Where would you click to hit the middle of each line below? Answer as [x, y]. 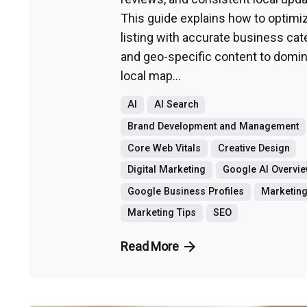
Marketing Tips [161, 213]
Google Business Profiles [185, 191]
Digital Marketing [166, 170]
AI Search [176, 105]
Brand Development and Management [213, 126]
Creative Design [254, 148]
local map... [151, 76]
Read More [150, 247]
